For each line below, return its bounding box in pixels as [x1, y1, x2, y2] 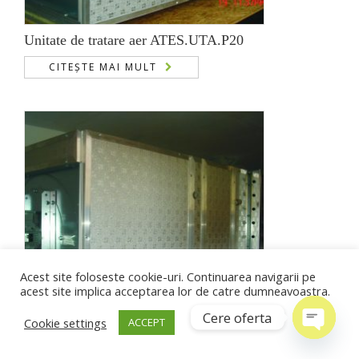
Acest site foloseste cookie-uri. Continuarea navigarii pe [20, 268, 316, 284]
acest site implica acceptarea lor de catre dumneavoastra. [20, 283, 330, 299]
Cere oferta [203, 308, 272, 327]
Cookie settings [24, 314, 107, 331]
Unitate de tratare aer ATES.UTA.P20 [24, 31, 244, 48]
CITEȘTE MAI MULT [49, 59, 157, 74]
